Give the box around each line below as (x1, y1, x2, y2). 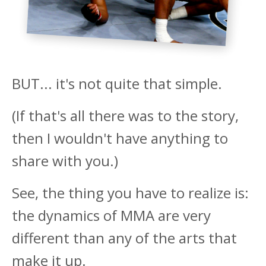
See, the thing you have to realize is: (12, 183, 249, 203)
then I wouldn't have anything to (12, 128, 228, 148)
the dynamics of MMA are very (12, 205, 211, 226)
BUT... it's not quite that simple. (12, 74, 222, 94)
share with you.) (12, 151, 118, 171)
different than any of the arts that (12, 228, 237, 248)
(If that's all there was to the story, (12, 106, 239, 126)
